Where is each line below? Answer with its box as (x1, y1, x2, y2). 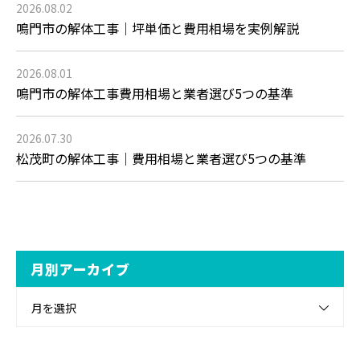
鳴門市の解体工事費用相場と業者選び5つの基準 (16, 84, 293, 103)
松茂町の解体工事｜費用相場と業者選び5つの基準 (16, 149, 306, 168)
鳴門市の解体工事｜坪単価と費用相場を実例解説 (16, 18, 299, 38)
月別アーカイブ (31, 259, 130, 279)
